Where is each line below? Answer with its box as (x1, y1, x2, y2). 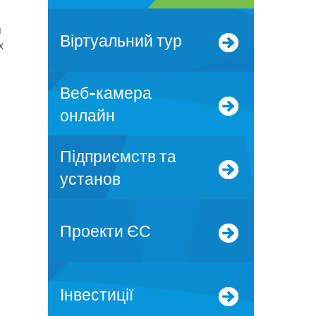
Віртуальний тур (70, 32, 182, 50)
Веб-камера (59, 84, 71, 102)
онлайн (59, 107, 115, 125)
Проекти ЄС (71, 222, 151, 241)
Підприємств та (59, 147, 72, 166)
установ (59, 170, 121, 188)
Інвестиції (63, 286, 133, 304)
